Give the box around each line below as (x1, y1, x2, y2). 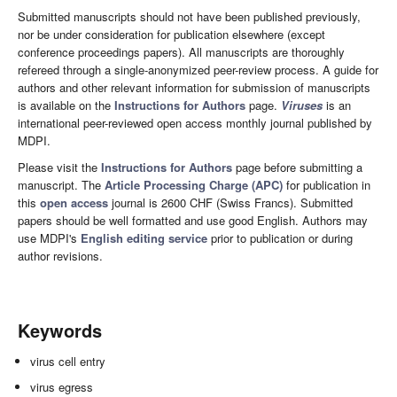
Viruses (281, 97, 323, 114)
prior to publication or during (207, 230, 353, 247)
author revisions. (18, 247, 103, 265)
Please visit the (18, 159, 101, 176)
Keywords (18, 317, 102, 344)
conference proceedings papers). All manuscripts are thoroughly (18, 43, 345, 61)
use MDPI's (18, 230, 81, 247)
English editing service (81, 230, 207, 247)
